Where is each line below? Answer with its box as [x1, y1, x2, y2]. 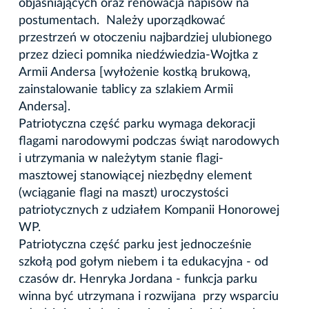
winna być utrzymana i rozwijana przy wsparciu [19, 290, 279, 303]
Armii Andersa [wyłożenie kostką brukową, [19, 66, 250, 79]
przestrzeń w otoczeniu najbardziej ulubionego [19, 31, 272, 44]
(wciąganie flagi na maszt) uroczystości [19, 186, 228, 199]
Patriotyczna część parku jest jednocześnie [19, 238, 252, 251]
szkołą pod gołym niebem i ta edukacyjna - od [19, 255, 268, 268]
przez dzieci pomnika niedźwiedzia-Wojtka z [19, 48, 258, 61]
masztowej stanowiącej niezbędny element [19, 169, 252, 182]
